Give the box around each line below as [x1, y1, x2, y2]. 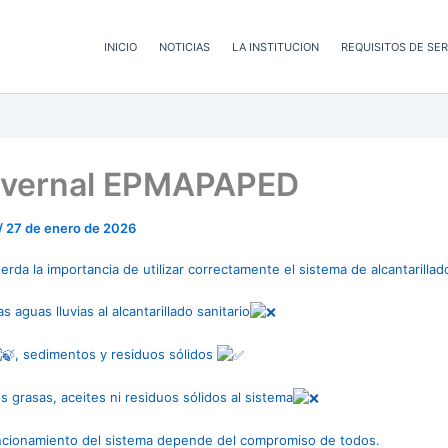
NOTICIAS [159, 39, 210, 54]
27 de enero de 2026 [5, 219, 136, 236]
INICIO [104, 39, 137, 54]
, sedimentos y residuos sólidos [14, 346, 217, 362]
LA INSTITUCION [232, 39, 319, 54]
